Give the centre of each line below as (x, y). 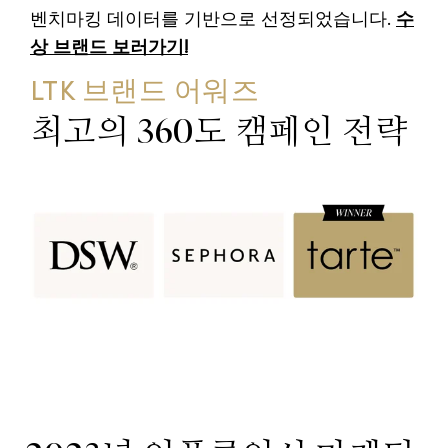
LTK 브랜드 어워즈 (144, 92)
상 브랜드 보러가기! (109, 48)
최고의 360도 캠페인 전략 (219, 131)
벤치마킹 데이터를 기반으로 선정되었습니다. (213, 20)
